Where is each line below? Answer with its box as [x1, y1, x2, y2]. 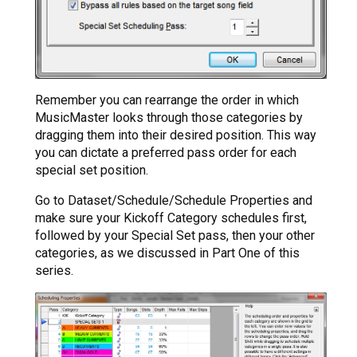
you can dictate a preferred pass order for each [35, 144, 296, 160]
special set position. [35, 162, 148, 178]
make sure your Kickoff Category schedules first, [35, 210, 307, 226]
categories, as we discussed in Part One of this [35, 245, 300, 261]
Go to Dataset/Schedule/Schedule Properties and [35, 192, 312, 208]
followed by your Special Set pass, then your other [35, 227, 315, 243]
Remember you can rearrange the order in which [35, 92, 299, 108]
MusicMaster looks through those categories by [35, 109, 303, 125]
